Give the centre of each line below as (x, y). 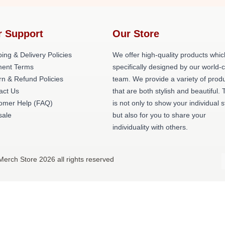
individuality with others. (150, 127)
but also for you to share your (159, 115)
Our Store (136, 34)
